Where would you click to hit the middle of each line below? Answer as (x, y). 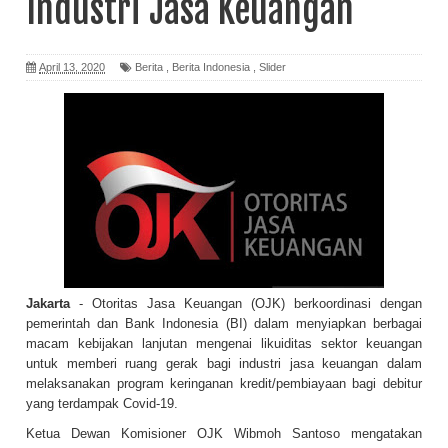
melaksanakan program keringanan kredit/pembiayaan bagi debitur (224, 384)
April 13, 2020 (72, 67)
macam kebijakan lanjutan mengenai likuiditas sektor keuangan (224, 344)
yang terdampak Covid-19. (102, 404)
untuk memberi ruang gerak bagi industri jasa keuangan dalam (224, 364)
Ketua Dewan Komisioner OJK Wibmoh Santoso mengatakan (224, 434)
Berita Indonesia (211, 67)
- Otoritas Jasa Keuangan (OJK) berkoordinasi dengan (246, 304)
